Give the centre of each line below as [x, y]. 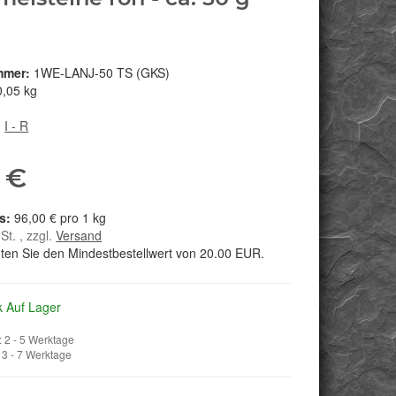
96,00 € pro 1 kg [61, 218]
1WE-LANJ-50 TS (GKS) [102, 73]
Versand [79, 236]
